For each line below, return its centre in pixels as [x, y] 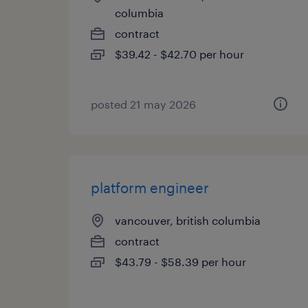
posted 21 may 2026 [143, 104]
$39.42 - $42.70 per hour [179, 54]
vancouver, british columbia [188, 220]
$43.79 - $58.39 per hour [180, 262]
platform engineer [150, 188]
